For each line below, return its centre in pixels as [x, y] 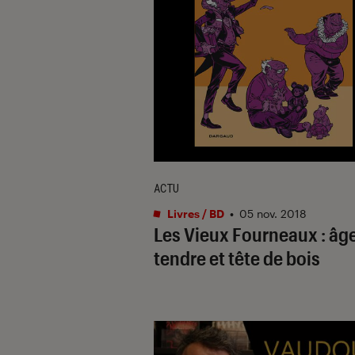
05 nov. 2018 [273, 213]
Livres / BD [195, 213]
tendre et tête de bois [237, 258]
